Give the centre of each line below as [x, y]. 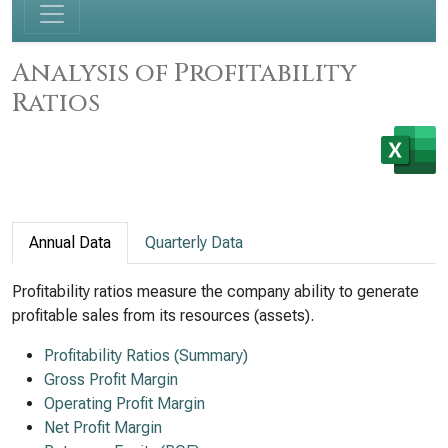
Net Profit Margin [103, 427]
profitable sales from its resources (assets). [163, 315]
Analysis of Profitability [184, 73]
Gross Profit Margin [111, 379]
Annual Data [70, 242]
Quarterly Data [194, 242]
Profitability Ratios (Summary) [146, 355]
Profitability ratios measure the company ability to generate [215, 291]
